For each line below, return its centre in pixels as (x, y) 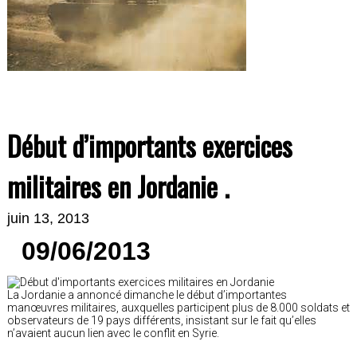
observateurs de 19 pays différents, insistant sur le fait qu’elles (162, 320)
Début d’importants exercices (150, 145)
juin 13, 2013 (48, 218)
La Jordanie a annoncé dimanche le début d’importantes (147, 294)
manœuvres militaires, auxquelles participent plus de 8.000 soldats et (178, 307)
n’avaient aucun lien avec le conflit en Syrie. (114, 333)
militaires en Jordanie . (118, 186)
